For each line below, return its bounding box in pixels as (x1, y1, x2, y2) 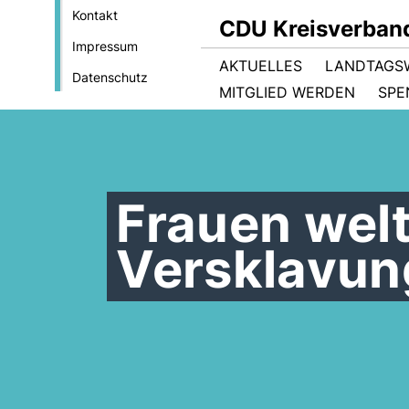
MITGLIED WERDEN (219, 83, 355, 101)
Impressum (71, 38, 138, 54)
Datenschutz (71, 69, 148, 85)
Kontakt (71, 7, 118, 23)
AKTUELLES (219, 57, 302, 75)
